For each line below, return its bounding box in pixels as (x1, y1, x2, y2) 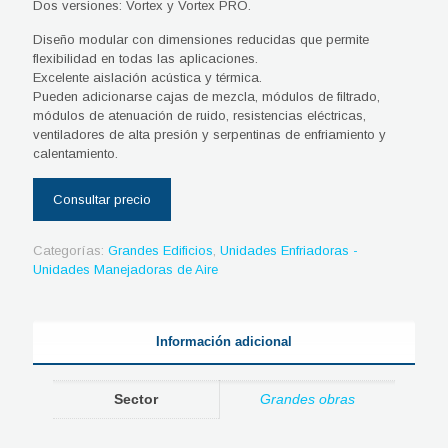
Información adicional (156, 333, 292, 349)
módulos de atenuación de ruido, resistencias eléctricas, (33, 107, 366, 123)
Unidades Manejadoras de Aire (33, 261, 218, 277)
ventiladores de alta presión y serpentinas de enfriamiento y (33, 126, 386, 142)
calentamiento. (33, 145, 118, 161)
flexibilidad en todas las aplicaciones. (33, 50, 258, 66)
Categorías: (33, 242, 108, 258)
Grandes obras (260, 390, 355, 407)
